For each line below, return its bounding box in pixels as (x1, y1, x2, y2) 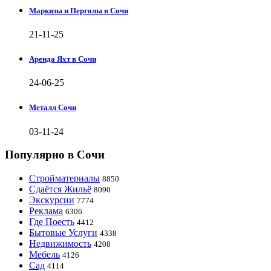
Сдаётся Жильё (29, 183, 91, 194)
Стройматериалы (29, 172, 100, 183)
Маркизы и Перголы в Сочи (29, 5, 128, 15)
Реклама (29, 205, 63, 216)
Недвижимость (29, 238, 91, 249)
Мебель (29, 249, 60, 260)
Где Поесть (29, 216, 74, 227)
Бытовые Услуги (29, 227, 97, 238)
